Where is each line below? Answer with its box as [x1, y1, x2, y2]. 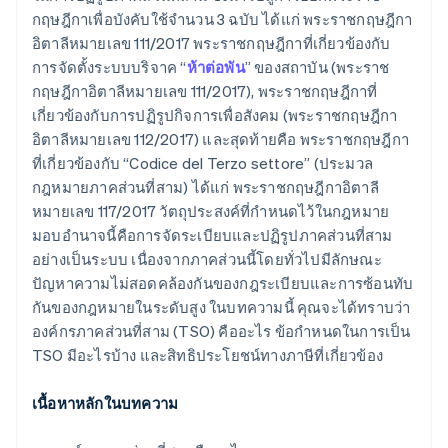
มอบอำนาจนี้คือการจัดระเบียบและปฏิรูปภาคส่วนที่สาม [32, 225, 393, 246]
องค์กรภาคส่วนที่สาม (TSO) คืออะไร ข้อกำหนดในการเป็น [32, 321, 411, 342]
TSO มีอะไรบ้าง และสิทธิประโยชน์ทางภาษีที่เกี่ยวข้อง [32, 345, 383, 366]
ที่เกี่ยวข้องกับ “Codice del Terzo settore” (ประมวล [32, 153, 373, 174]
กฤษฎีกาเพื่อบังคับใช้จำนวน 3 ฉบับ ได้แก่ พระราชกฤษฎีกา [32, 9, 413, 30]
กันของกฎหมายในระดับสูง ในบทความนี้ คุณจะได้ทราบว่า [32, 297, 411, 318]
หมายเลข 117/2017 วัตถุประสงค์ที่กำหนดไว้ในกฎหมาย [32, 201, 390, 222]
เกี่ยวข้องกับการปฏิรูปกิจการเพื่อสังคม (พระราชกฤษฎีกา [32, 105, 398, 126]
